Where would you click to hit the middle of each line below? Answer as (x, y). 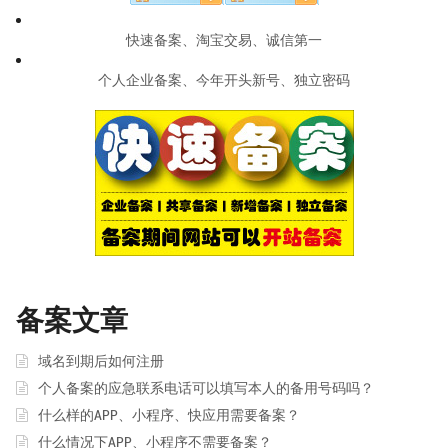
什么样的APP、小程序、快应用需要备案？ (168, 414)
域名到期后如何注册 (100, 361)
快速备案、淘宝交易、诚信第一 (224, 40)
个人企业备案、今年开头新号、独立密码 (224, 80)
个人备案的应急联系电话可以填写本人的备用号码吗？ (205, 388)
